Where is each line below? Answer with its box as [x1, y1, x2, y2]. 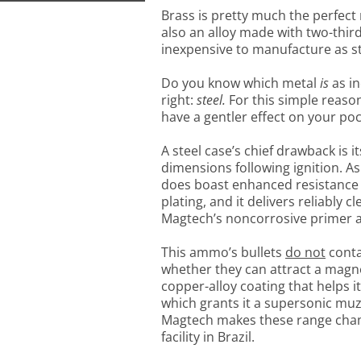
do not [285, 243, 326, 262]
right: [161, 91, 197, 110]
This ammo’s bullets [161, 243, 285, 262]
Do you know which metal [161, 74, 320, 93]
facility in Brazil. [161, 328, 255, 346]
